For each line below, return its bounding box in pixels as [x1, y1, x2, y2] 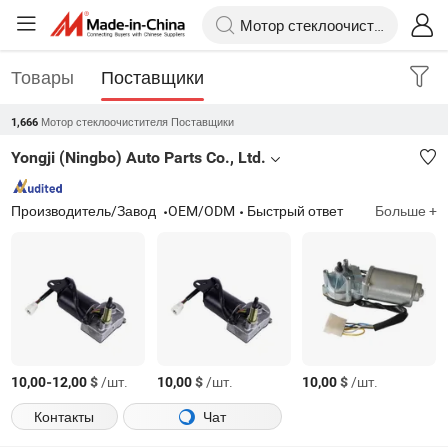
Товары [11, 64, 75, 89]
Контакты [34, 408, 95, 427]
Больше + [374, 201, 437, 220]
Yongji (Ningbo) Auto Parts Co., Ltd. [11, 148, 267, 168]
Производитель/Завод [11, 201, 160, 220]
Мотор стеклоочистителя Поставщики [41, 114, 235, 130]
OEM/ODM [168, 201, 236, 220]
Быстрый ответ [247, 201, 344, 220]
